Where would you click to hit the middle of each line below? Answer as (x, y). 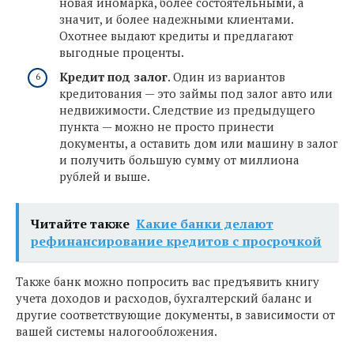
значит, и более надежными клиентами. (176, 19)
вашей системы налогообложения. (117, 331)
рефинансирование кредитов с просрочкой (176, 241)
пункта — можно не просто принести (167, 127)
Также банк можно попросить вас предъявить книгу (168, 281)
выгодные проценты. (122, 52)
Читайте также (80, 223)
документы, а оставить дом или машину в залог (199, 143)
